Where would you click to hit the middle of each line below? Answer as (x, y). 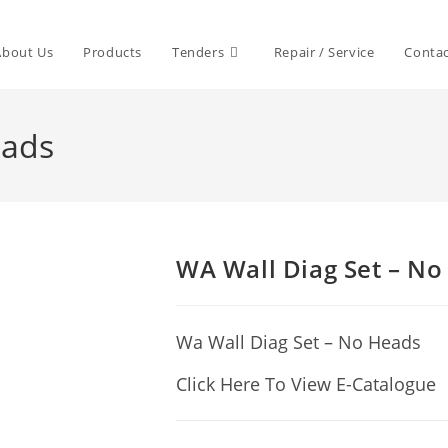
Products (112, 52)
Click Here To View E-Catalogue (306, 384)
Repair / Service (324, 52)
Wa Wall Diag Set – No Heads (298, 342)
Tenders (198, 52)
